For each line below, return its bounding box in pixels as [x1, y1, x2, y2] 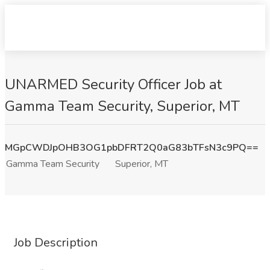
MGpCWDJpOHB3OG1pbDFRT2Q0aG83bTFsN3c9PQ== [5, 141, 259, 154]
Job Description [14, 234, 98, 251]
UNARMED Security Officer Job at [5, 75, 222, 94]
